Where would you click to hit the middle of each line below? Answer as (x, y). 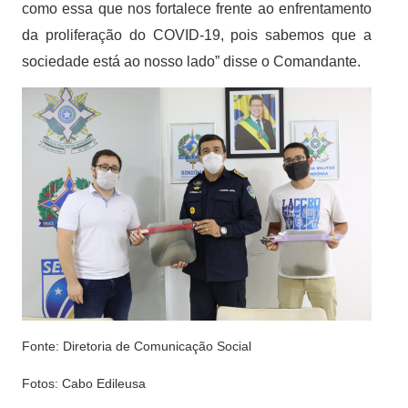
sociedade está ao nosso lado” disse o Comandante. (191, 62)
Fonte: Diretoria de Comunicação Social (137, 347)
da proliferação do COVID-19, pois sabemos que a (197, 36)
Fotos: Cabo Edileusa (84, 384)
